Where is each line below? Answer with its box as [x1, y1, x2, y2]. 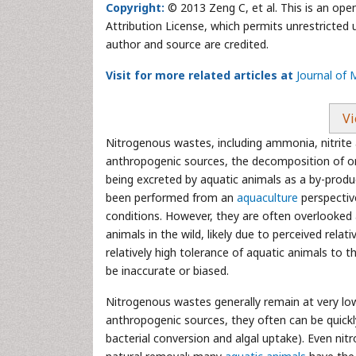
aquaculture [237, 190, 298, 205]
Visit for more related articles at [106, 68, 293, 83]
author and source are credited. [106, 37, 269, 52]
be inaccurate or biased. [106, 263, 229, 278]
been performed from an [106, 190, 237, 205]
